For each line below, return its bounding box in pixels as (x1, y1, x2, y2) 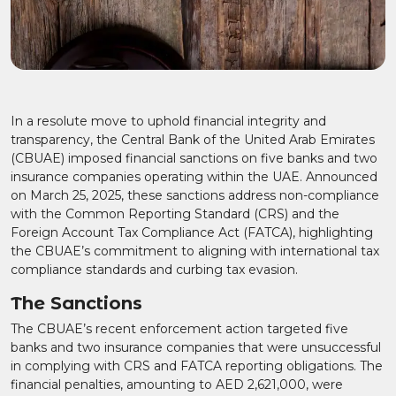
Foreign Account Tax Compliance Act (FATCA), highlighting (11, 225, 373, 240)
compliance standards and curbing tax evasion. (11, 262, 298, 278)
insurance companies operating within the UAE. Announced (11, 169, 377, 185)
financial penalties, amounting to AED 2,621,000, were (11, 377, 343, 392)
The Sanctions (11, 293, 142, 314)
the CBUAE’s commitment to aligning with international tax (11, 243, 379, 259)
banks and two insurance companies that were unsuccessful (11, 339, 381, 355)
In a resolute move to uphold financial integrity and (11, 113, 326, 129)
